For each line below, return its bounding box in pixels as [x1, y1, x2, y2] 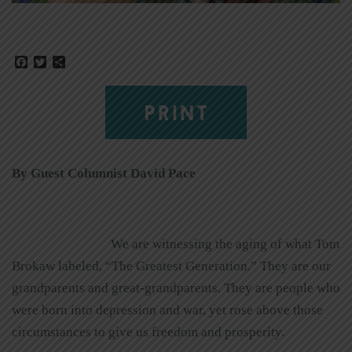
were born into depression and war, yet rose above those [12, 302, 323, 317]
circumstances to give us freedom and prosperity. [12, 324, 284, 339]
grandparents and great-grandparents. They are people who [12, 280, 340, 295]
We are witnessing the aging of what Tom [110, 236, 339, 251]
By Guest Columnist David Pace [12, 165, 196, 181]
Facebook [27, 54, 76, 68]
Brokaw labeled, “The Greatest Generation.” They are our [12, 258, 331, 273]
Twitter [46, 54, 82, 68]
